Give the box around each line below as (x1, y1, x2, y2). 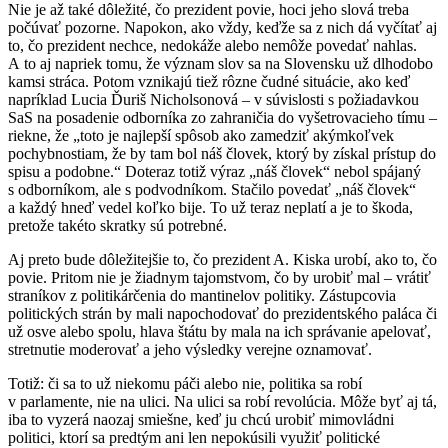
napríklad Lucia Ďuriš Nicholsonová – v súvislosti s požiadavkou (8, 90, 419, 108)
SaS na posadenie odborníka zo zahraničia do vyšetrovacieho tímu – (8, 108, 437, 126)
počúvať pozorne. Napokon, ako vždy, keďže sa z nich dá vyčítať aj (8, 18, 437, 36)
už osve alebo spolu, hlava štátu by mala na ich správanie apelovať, (8, 322, 431, 340)
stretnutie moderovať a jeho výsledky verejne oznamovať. (8, 340, 372, 358)
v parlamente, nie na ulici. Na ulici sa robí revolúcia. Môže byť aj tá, (8, 392, 437, 410)
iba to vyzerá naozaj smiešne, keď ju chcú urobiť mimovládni (8, 410, 394, 428)
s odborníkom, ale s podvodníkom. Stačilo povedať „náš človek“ (8, 180, 416, 198)
